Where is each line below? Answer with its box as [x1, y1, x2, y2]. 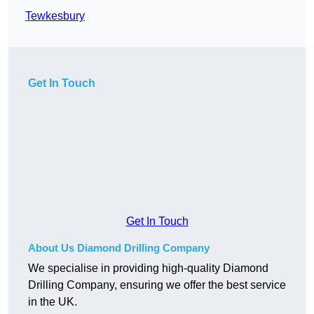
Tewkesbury [25, 10, 85, 22]
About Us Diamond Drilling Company [28, 242, 210, 254]
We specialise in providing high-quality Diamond [28, 262, 268, 275]
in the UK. [28, 296, 77, 308]
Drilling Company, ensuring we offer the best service [28, 279, 286, 292]
